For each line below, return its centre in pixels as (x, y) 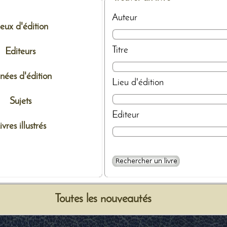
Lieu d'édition (138, 82)
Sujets (20, 101)
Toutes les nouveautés (103, 199)
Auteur (125, 17)
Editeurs (21, 51)
